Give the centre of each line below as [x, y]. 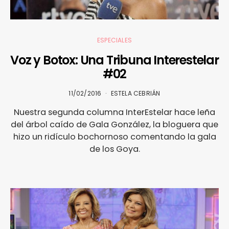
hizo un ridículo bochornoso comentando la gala [114, 136]
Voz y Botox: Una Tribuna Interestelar [114, 60]
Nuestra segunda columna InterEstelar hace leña [114, 112]
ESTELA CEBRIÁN [135, 93]
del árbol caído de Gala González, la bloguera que [114, 124]
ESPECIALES [114, 40]
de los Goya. [114, 149]
